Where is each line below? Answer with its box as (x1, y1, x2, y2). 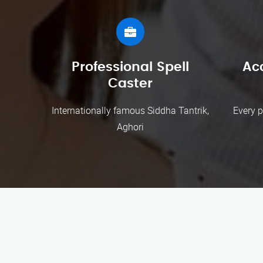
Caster (108, 77, 153, 90)
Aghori (117, 120, 144, 133)
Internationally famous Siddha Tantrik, (52, 104, 209, 117)
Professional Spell (72, 60, 189, 73)
